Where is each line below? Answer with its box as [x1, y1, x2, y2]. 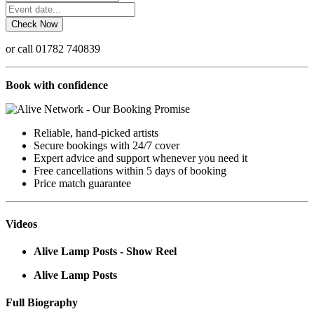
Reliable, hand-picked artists [34, 127, 158, 139]
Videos [6, 217, 37, 230]
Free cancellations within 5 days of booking [34, 165, 226, 177]
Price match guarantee [34, 177, 131, 190]
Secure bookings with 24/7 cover [34, 139, 179, 152]
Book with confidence [6, 79, 108, 92]
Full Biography [6, 296, 78, 309]
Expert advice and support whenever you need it [34, 152, 247, 165]
